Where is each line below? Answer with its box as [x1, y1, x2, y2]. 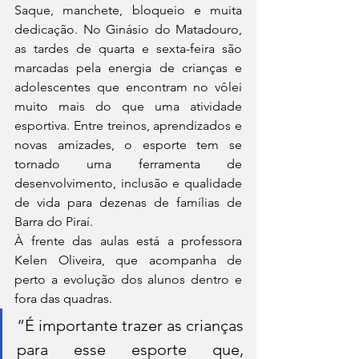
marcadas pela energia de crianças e [14, 60, 242, 76]
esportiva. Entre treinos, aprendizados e [14, 118, 242, 134]
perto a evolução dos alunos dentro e [14, 272, 242, 288]
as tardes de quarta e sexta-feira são [14, 41, 242, 57]
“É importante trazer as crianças [17, 316, 244, 336]
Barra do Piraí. [14, 214, 93, 230]
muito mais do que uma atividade [14, 99, 242, 115]
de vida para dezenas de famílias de [14, 195, 242, 211]
